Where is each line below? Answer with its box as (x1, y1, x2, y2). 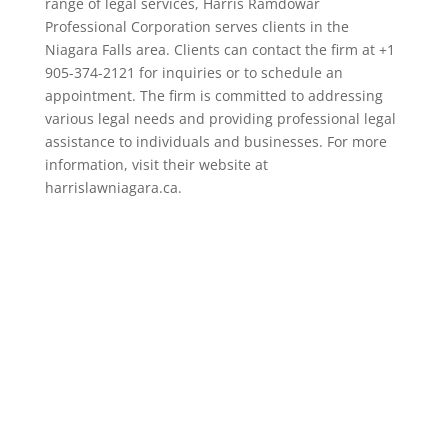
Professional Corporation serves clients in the (44, 17, 349, 36)
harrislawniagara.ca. (44, 178, 182, 197)
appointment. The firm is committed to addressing (44, 86, 383, 105)
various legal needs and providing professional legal (44, 109, 396, 128)
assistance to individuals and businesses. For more (44, 132, 387, 151)
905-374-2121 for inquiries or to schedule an (44, 63, 343, 82)
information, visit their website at (44, 155, 268, 174)
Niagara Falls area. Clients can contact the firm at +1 (44, 40, 395, 59)
